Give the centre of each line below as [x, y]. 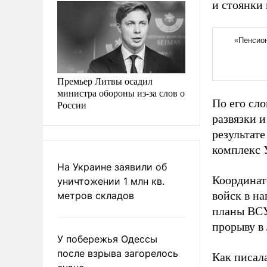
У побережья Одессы [107, 239]
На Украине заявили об [112, 167]
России [72, 104]
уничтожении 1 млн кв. [111, 181]
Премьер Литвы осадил [105, 80]
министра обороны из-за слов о [121, 92]
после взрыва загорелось [118, 253]
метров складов [96, 195]
